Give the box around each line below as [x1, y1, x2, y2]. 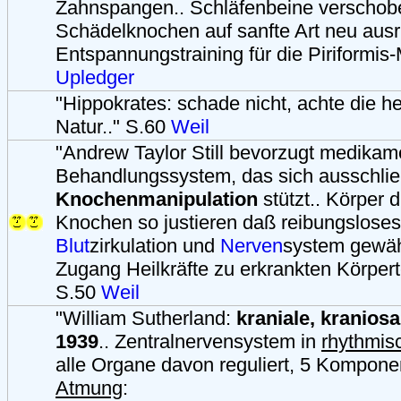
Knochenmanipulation [55, 187, 258, 210]
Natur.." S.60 [55, 115, 171, 138]
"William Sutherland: [55, 306, 236, 329]
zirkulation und [90, 234, 220, 257]
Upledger [55, 65, 134, 89]
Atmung [55, 376, 123, 399]
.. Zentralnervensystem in [98, 329, 321, 353]
